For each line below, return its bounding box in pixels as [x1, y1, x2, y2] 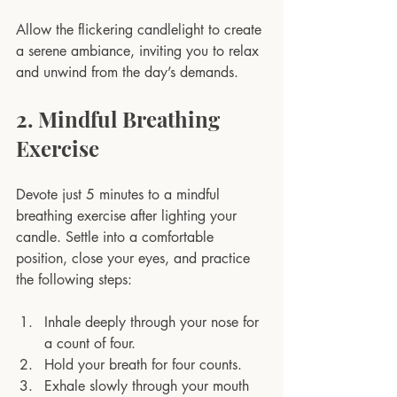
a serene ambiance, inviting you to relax [16, 41, 263, 60]
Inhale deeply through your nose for [44, 312, 263, 331]
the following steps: [16, 269, 132, 289]
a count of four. [44, 333, 136, 353]
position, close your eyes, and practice [16, 248, 254, 268]
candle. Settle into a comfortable [16, 227, 218, 246]
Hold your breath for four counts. [44, 354, 242, 374]
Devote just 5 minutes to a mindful [16, 184, 224, 204]
